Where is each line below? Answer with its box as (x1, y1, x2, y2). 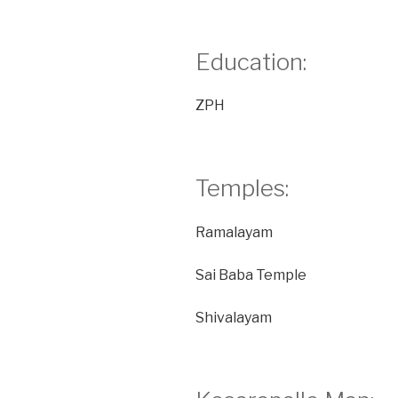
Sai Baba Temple (195, 266, 306, 283)
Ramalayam (195, 223, 273, 241)
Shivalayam (195, 308, 272, 326)
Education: (195, 47, 306, 76)
